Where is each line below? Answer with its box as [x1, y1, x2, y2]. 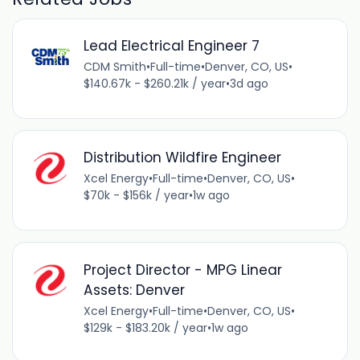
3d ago [229, 76, 268, 92]
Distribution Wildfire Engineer [83, 148, 281, 168]
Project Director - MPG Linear [83, 260, 282, 280]
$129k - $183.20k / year [83, 319, 207, 336]
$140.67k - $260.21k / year [83, 76, 226, 92]
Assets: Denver [83, 280, 185, 300]
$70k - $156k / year [83, 187, 189, 204]
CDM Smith [83, 59, 146, 76]
